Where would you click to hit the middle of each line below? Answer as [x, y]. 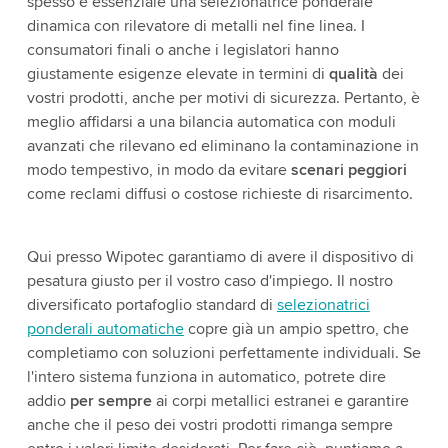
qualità [353, 74]
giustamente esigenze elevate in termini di [177, 74]
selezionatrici [323, 305]
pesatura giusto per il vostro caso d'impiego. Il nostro [209, 281]
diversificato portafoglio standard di [151, 305]
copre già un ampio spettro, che [296, 329]
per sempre [110, 401]
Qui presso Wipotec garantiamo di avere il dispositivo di [220, 257]
